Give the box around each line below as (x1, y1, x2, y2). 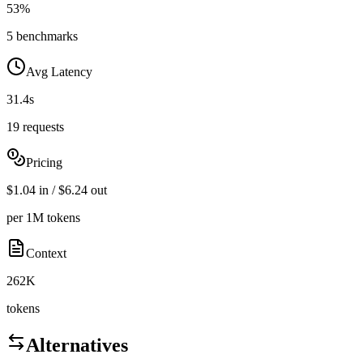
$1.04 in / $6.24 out (6, 182, 107, 197)
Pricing (26, 155, 62, 169)
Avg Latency (26, 64, 92, 79)
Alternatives (26, 334, 128, 356)
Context (26, 246, 66, 260)
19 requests (6, 119, 64, 134)
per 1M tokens (6, 210, 80, 224)
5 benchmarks (6, 28, 78, 43)
